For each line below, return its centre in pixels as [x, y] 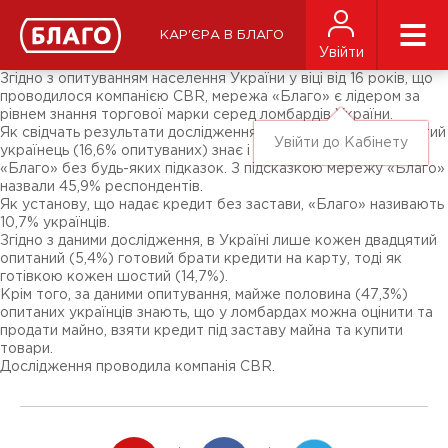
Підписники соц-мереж [100, 35]
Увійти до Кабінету [341, 143]
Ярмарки [50, 49]
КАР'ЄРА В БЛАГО [221, 35]
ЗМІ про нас [61, 21]
